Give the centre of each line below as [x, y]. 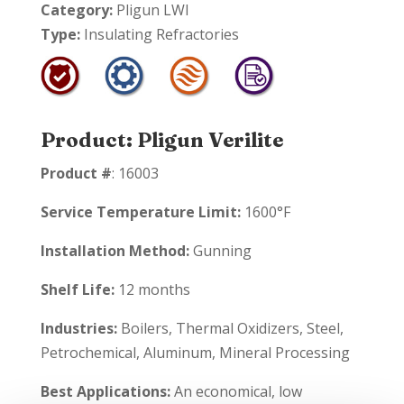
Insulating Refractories [159, 35]
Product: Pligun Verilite [161, 139]
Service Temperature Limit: [140, 211]
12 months [152, 289]
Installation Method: [115, 250]
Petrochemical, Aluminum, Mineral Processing [195, 352]
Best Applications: [105, 391]
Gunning [220, 250]
